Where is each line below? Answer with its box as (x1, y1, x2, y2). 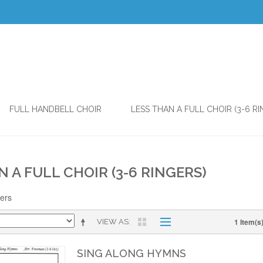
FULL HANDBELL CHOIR (9, 104, 102, 114)
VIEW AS (97, 217, 129, 227)
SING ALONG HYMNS (76, 247, 186, 260)
